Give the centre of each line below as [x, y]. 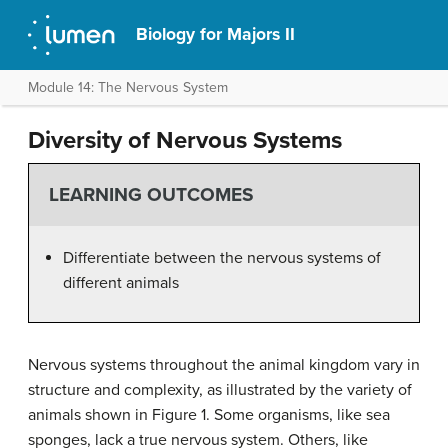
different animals [121, 282]
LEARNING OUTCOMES [151, 195]
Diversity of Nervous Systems [185, 140]
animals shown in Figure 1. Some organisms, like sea [209, 414]
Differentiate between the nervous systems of [222, 257]
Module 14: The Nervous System [128, 87]
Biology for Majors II [216, 34]
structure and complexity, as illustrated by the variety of [220, 389]
